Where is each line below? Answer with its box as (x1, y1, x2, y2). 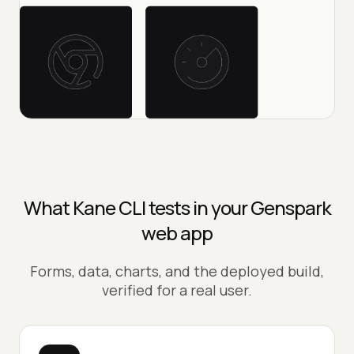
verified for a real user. (102, 280, 252, 299)
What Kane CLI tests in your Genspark (23, 194, 331, 220)
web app (141, 219, 213, 246)
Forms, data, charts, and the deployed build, (30, 261, 324, 281)
